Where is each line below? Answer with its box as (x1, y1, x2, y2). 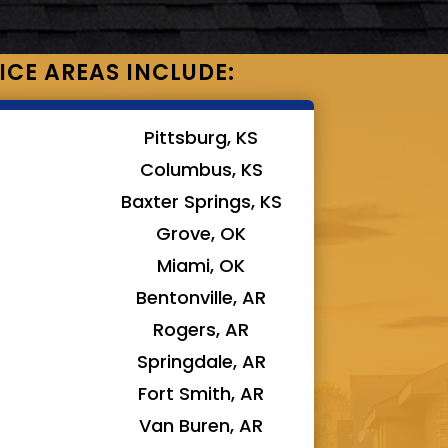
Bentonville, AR (136, 284, 267, 310)
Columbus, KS (139, 156, 263, 182)
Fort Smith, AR (138, 380, 265, 406)
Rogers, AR (153, 316, 250, 342)
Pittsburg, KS (144, 124, 259, 150)
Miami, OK (157, 252, 246, 278)
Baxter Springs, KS (120, 188, 282, 214)
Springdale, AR (136, 348, 266, 374)
